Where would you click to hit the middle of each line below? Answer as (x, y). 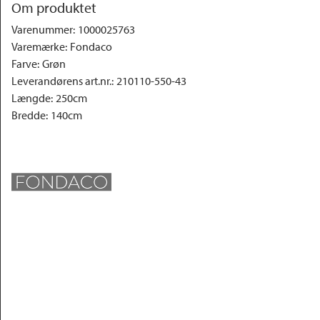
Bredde (29, 115)
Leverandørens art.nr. (61, 81)
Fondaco (91, 46)
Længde (31, 98)
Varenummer (42, 29)
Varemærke (38, 46)
